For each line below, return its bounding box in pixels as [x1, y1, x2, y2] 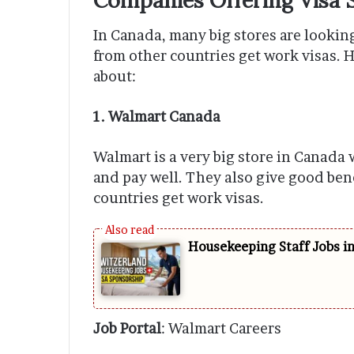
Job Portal [93, 320, 161, 337]
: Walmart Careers [161, 320, 281, 337]
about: [93, 68, 136, 85]
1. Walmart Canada [93, 108, 220, 126]
